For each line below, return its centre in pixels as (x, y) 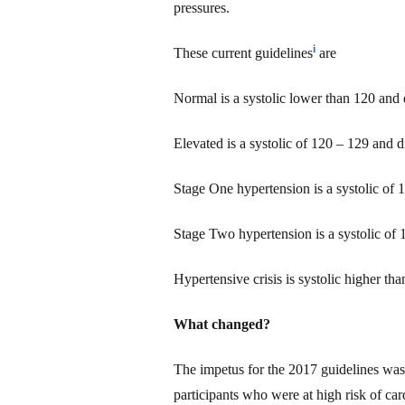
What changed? (222, 324)
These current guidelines (243, 52)
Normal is (203, 98)
